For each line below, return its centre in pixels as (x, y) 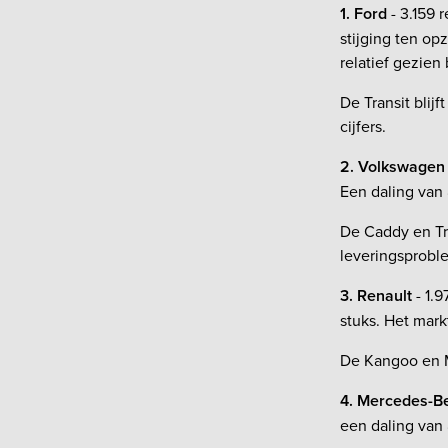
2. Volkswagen (392, 166)
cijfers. (363, 125)
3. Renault (378, 295)
